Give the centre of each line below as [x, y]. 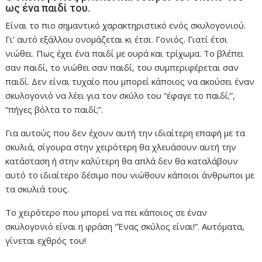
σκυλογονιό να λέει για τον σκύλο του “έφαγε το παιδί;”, [120, 95]
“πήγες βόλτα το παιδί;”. [54, 109]
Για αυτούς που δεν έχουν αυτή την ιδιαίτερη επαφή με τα [125, 132]
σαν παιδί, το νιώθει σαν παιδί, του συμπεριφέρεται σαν [122, 67]
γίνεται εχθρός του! [46, 240]
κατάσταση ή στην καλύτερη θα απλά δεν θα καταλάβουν [122, 161]
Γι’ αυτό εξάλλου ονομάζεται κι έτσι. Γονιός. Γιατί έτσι [117, 39]
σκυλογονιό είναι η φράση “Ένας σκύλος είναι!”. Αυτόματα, [125, 226]
